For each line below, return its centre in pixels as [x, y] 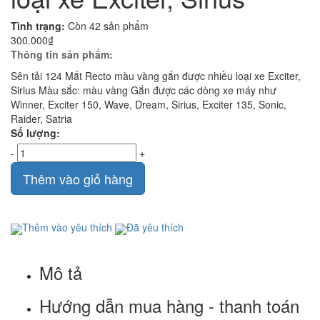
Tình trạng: [38, 26]
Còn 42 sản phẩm [108, 26]
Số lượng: [35, 133]
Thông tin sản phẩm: [62, 55]
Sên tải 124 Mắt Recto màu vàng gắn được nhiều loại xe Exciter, [156, 76]
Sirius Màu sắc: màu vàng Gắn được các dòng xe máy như [144, 90]
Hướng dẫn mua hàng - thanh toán [169, 305]
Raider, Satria [41, 119]
